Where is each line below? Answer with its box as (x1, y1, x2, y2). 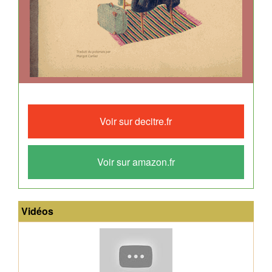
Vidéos (21, 204, 53, 218)
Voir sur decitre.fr (100, 114, 172, 128)
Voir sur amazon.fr (97, 155, 175, 169)
